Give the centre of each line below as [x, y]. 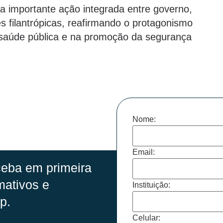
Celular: [146, 218]
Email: [144, 152]
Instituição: [151, 185]
